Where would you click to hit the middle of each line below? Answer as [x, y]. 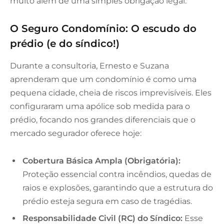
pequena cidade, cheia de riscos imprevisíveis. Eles [111, 92]
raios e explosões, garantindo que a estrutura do [118, 188]
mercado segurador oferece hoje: [76, 133]
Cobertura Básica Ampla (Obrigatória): [101, 161]
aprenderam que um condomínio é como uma [103, 79]
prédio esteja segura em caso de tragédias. [107, 201]
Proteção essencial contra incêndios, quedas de [117, 174]
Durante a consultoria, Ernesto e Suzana [89, 65]
